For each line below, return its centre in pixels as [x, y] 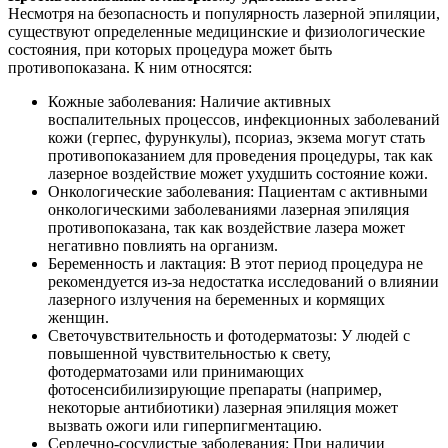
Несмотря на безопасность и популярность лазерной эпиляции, [224, 13]
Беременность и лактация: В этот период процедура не [235, 263]
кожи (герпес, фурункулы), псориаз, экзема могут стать [236, 137]
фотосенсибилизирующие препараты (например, [215, 389]
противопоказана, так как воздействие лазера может [226, 227]
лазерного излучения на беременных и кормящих [216, 299]
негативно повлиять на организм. [163, 245]
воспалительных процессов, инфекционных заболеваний [244, 119]
